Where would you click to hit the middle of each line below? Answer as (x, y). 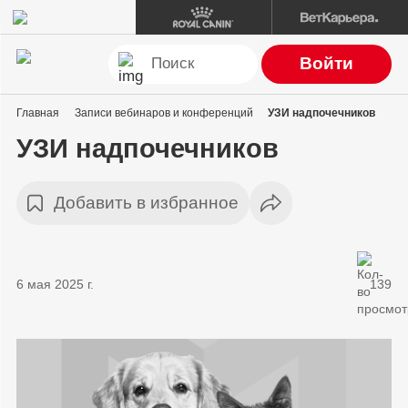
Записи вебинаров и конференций (163, 113)
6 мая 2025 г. (55, 284)
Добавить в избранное (146, 203)
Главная (37, 113)
